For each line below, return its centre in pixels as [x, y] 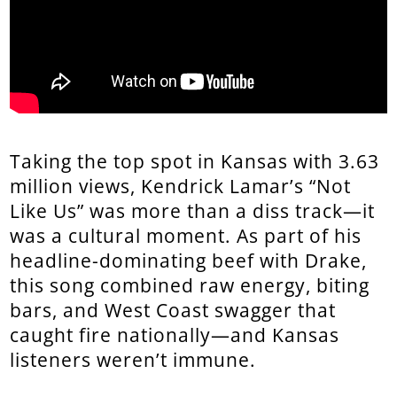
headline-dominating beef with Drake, [189, 261]
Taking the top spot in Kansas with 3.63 [195, 162]
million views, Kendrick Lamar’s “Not [181, 187]
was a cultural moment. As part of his [186, 236]
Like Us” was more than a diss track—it [193, 211]
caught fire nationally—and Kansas [175, 335]
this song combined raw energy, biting [190, 286]
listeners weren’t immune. [133, 360]
